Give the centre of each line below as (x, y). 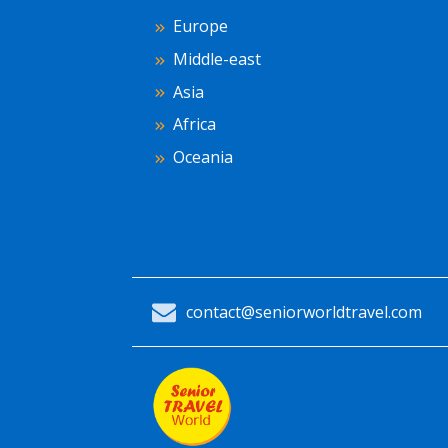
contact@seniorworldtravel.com (304, 311)
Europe (200, 26)
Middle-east (217, 59)
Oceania (203, 157)
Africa (194, 124)
